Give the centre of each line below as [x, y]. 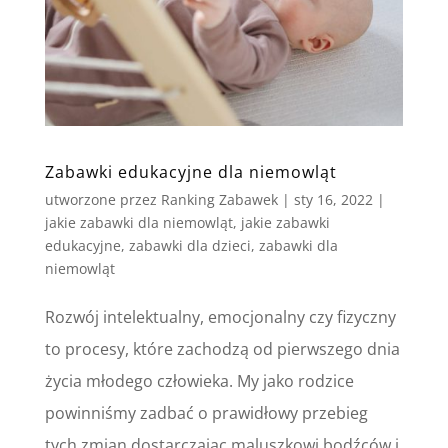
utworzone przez [102, 199]
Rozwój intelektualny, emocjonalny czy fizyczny [220, 316]
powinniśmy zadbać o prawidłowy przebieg [208, 412]
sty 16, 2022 [333, 199]
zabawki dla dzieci [189, 245]
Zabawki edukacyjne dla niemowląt [190, 171]
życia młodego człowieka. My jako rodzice [199, 380]
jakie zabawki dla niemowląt [138, 222]
